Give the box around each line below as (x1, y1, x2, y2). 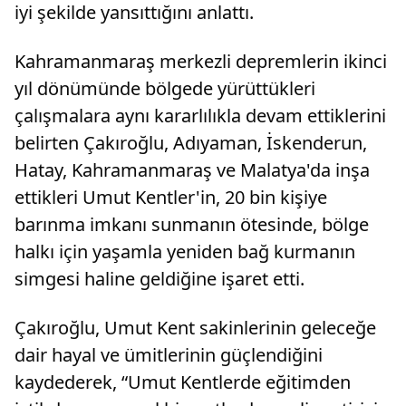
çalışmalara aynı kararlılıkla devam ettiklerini (14, 103, 386, 129)
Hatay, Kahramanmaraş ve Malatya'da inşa (14, 158, 370, 183)
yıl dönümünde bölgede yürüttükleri (14, 76, 315, 101)
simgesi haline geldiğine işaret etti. (14, 266, 304, 292)
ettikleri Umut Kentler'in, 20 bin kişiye (14, 185, 327, 210)
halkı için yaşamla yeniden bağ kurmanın (14, 239, 355, 265)
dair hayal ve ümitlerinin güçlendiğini (14, 343, 323, 368)
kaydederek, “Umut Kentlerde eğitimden (14, 370, 351, 395)
